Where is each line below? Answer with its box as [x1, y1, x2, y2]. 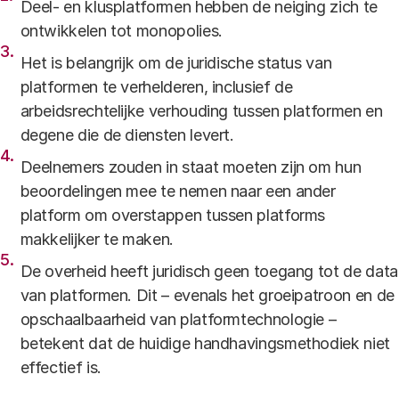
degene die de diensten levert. [20, 126, 234, 144]
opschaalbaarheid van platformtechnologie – [20, 310, 337, 329]
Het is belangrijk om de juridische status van [20, 53, 332, 72]
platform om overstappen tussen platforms [20, 206, 326, 224]
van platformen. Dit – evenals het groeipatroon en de [20, 286, 395, 305]
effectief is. [20, 358, 102, 377]
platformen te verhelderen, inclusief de [20, 77, 293, 96]
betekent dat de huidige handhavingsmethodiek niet [20, 334, 390, 353]
